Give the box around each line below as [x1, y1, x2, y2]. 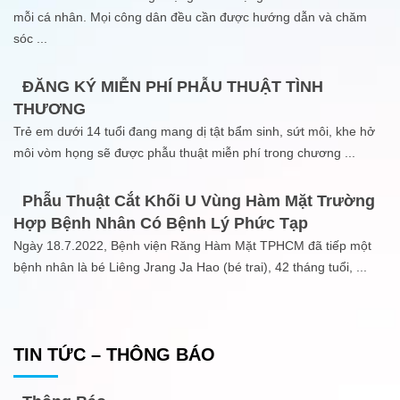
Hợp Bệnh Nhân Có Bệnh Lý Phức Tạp [13, 213, 308, 232]
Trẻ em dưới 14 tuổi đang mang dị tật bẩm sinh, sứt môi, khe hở [13, 123, 375, 138]
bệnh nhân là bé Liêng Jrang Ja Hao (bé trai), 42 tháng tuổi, [13, 259, 356, 274]
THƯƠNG [13, 99, 86, 118]
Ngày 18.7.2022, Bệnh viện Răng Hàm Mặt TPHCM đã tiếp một [13, 237, 371, 253]
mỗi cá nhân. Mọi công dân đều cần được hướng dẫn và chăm [13, 9, 367, 24]
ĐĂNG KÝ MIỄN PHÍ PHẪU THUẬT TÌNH [22, 77, 323, 96]
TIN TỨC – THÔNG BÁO [13, 344, 215, 364]
